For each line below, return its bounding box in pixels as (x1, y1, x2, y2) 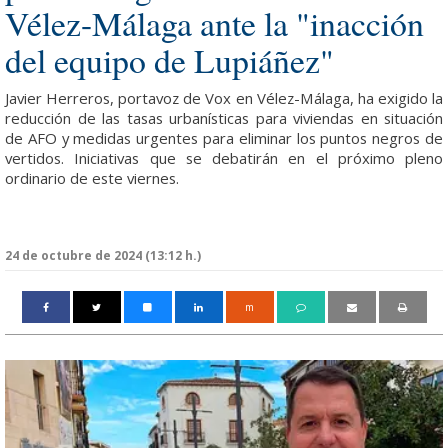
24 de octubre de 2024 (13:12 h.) (5, 246, 201, 264)
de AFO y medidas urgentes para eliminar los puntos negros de (5, 128, 443, 148)
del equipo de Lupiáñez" (5, 37, 334, 82)
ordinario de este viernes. (5, 168, 179, 188)
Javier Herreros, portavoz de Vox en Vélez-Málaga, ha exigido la (5, 88, 443, 108)
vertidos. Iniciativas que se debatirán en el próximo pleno (5, 148, 443, 168)
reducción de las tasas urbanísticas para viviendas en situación (5, 108, 443, 128)
